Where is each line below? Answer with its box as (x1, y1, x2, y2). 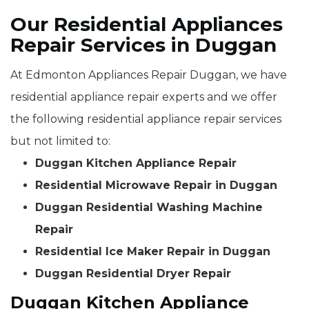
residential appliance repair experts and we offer (10, 90, 277, 104)
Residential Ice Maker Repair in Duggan (35, 245, 270, 259)
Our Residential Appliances (10, 12, 283, 37)
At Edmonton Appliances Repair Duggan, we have (10, 68, 287, 82)
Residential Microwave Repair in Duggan (35, 179, 277, 192)
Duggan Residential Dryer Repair (35, 267, 231, 281)
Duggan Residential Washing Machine (35, 201, 263, 215)
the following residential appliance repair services (10, 112, 281, 126)
